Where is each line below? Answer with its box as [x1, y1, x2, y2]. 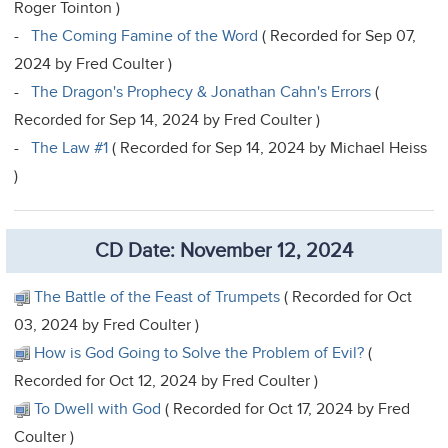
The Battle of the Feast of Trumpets [34, 286, 281, 307]
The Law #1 [31, 137, 109, 158]
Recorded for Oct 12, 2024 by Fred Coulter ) [14, 370, 319, 391]
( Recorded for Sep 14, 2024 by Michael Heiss [108, 137, 428, 158]
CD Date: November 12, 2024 [95, 238, 353, 263]
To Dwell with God [34, 398, 162, 419]
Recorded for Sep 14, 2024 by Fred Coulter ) [14, 109, 321, 130]
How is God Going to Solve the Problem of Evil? [34, 342, 365, 363]
